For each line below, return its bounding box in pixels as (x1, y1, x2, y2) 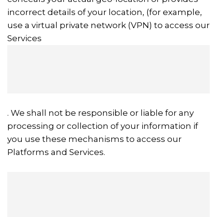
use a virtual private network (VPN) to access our (7, 20, 210, 30)
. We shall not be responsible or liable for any (7, 108, 194, 118)
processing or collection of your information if (7, 121, 198, 131)
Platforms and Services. (7, 147, 105, 157)
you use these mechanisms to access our (7, 134, 182, 144)
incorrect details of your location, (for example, (7, 7, 202, 17)
